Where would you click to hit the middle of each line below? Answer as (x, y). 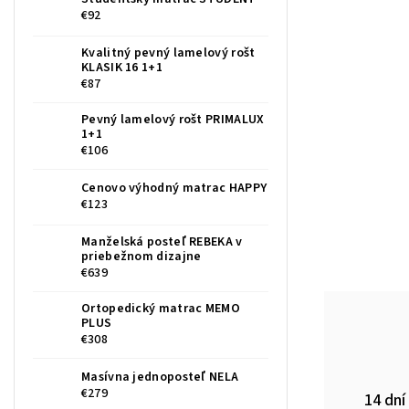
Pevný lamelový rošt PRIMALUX (173, 120)
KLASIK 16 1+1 (122, 68)
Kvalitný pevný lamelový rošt (168, 53)
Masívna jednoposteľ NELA (160, 378)
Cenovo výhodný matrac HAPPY (174, 189)
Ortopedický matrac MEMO (161, 309)
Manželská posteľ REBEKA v (162, 242)
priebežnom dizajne (142, 257)
